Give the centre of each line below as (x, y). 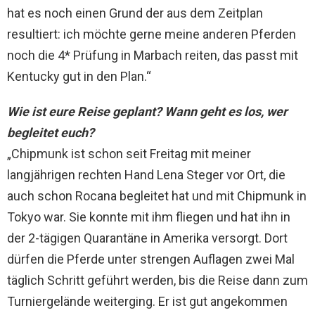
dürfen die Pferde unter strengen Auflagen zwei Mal (151, 259)
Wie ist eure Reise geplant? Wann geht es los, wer (147, 111)
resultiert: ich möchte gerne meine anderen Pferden (152, 34)
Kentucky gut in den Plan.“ (79, 76)
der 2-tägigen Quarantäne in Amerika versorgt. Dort (147, 238)
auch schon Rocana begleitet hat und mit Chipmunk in (157, 196)
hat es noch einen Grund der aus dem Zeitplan (135, 13)
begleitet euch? (51, 133)
